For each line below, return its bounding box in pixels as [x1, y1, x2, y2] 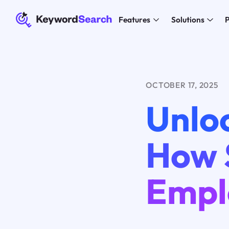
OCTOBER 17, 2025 [146, 80, 218, 90]
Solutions [171, 15, 204, 25]
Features [118, 15, 150, 25]
